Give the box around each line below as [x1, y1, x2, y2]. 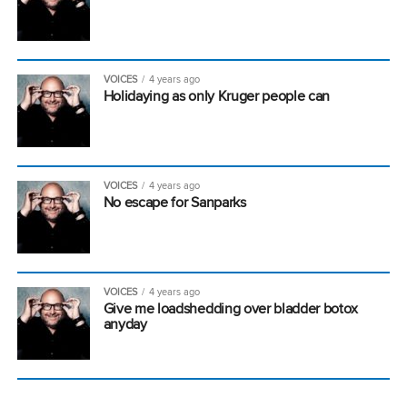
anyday [103, 313, 147, 334]
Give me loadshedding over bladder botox [103, 297, 359, 319]
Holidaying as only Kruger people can [103, 84, 331, 106]
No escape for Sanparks [103, 191, 246, 213]
